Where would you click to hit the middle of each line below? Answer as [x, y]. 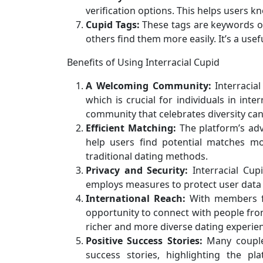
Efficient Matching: [131, 128]
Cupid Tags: [113, 24]
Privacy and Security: [137, 170]
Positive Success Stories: [144, 240]
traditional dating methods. [147, 156]
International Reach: [136, 198]
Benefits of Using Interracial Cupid [143, 62]
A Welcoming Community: [149, 85]
